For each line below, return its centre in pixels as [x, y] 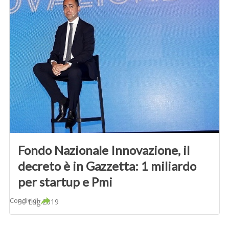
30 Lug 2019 [39, 201]
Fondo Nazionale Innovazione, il [104, 150]
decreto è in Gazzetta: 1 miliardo [107, 166]
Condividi [24, 200]
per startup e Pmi [65, 181]
